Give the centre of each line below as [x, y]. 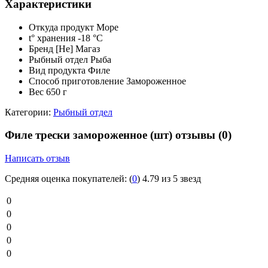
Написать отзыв [37, 159]
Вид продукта [57, 70]
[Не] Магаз [78, 48]
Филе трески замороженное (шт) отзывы [112, 135]
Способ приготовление [76, 81]
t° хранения [52, 38]
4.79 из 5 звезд [172, 179]
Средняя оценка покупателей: [66, 179]
